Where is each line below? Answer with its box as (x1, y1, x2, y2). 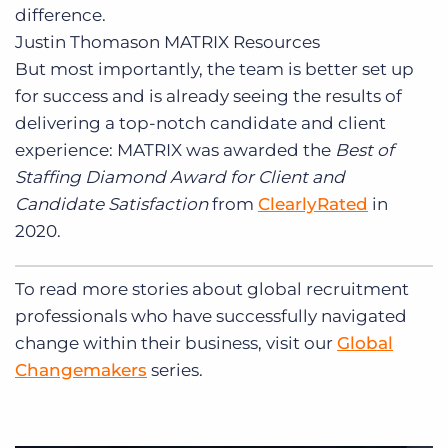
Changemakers (15, 359, 147, 380)
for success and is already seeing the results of (15, 86, 402, 107)
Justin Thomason (15, 32, 160, 53)
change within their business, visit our (15, 332, 333, 353)
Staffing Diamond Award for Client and (15, 167, 345, 188)
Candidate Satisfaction (15, 194, 208, 215)
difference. (15, 5, 106, 26)
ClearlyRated (258, 194, 368, 215)
